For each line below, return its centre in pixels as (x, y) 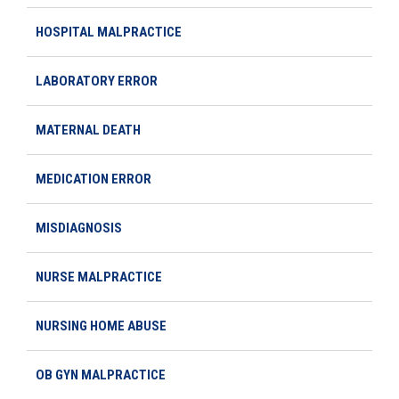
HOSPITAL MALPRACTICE (109, 32)
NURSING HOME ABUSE (101, 326)
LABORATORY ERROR (97, 81)
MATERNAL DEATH (88, 130)
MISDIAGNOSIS (79, 228)
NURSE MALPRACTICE (99, 277)
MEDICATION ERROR (94, 179)
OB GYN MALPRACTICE (101, 375)
